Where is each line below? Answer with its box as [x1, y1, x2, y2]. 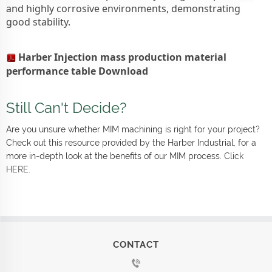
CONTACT [113, 239, 159, 250]
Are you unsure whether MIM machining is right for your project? [6, 124, 260, 134]
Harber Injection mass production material [18, 50, 226, 64]
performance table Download [6, 64, 151, 78]
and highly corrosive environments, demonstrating [6, 1, 240, 15]
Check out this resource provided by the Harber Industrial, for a [6, 137, 256, 148]
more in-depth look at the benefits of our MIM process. [6, 151, 224, 161]
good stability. [6, 15, 70, 29]
